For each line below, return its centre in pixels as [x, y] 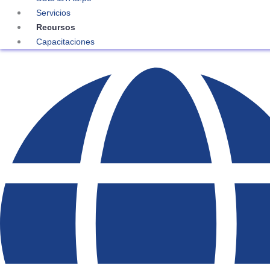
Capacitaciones [65, 42]
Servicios [53, 13]
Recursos [57, 27]
